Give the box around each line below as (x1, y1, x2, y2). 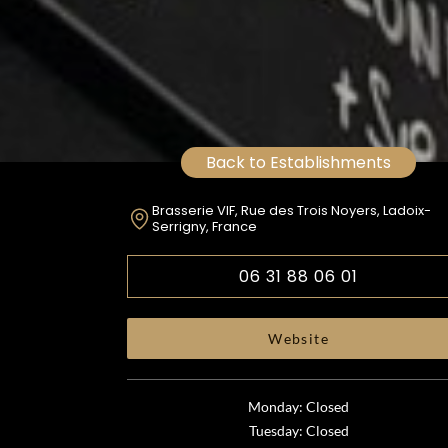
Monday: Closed (248, 398, 350, 415)
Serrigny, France (151, 217, 257, 236)
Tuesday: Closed (248, 422, 349, 439)
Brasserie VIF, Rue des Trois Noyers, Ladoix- (151, 201, 431, 220)
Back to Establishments (206, 151, 392, 174)
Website (268, 330, 330, 347)
